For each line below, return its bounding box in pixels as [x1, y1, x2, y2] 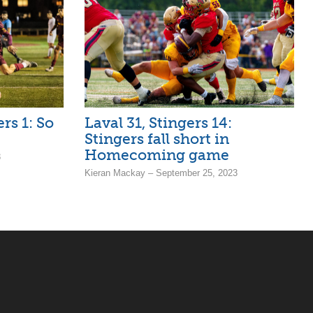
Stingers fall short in [85, 130, 229, 147]
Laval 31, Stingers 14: [85, 114, 232, 131]
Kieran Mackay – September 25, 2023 [85, 168, 238, 178]
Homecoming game [85, 146, 229, 163]
